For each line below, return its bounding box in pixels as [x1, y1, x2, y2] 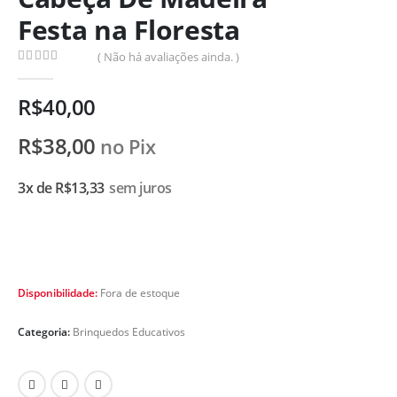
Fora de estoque [100, 284, 180, 300]
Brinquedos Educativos [73, 323, 185, 339]
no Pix [100, 133, 156, 160]
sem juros [109, 177, 172, 198]
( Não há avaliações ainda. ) [97, 49, 240, 66]
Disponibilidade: [18, 284, 100, 300]
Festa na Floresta [18, 11, 240, 48]
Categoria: [18, 323, 73, 339]
